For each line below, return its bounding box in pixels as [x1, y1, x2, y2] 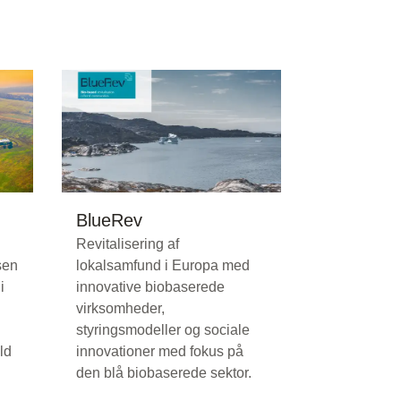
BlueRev [76, 210, 142, 231]
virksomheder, [76, 301, 165, 317]
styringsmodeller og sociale [76, 322, 250, 338]
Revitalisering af [76, 236, 179, 252]
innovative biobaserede [76, 279, 225, 295]
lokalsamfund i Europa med [76, 258, 250, 274]
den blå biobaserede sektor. [76, 365, 252, 381]
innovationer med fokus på [76, 344, 243, 360]
